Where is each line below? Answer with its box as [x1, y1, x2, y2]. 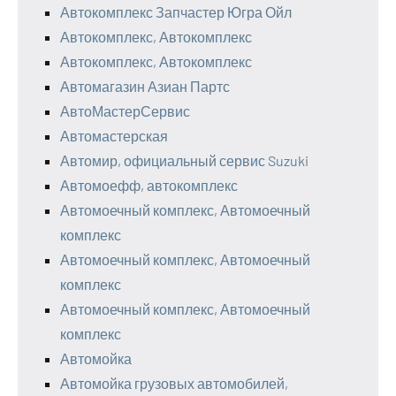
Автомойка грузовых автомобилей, [60, 374, 288, 392]
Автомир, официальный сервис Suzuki [60, 151, 308, 169]
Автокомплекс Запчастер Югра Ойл [60, 3, 292, 20]
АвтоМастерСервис [60, 102, 190, 119]
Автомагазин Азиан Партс [60, 77, 230, 95]
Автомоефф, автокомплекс [60, 176, 238, 194]
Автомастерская [60, 126, 168, 144]
